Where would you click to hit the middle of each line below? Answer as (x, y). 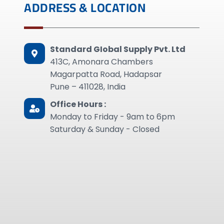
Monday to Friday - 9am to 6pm (113, 117)
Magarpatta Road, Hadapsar (106, 74)
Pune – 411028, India (88, 87)
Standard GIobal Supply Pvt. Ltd (118, 49)
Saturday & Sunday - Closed (105, 129)
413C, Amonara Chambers (102, 62)
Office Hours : (78, 104)
